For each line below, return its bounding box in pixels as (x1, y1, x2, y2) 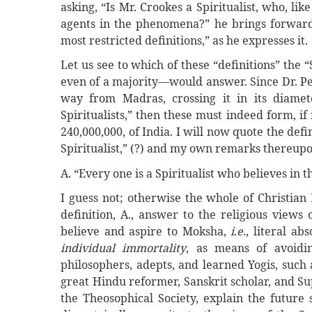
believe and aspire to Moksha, (61, 223, 231, 239)
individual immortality (61, 240, 187, 256)
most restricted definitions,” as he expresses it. (61, 33, 308, 49)
